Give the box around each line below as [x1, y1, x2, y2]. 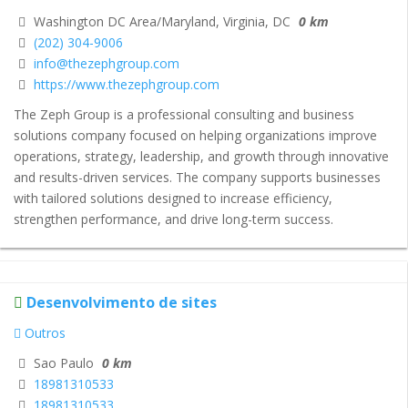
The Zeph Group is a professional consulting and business [14, 105, 354, 123]
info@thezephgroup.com [34, 54, 179, 72]
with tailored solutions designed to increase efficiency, [14, 189, 332, 207]
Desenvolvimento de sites [26, 291, 217, 312]
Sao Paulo [30, 353, 94, 372]
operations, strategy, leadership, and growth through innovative [14, 147, 389, 165]
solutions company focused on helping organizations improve [14, 126, 377, 144]
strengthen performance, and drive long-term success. [14, 209, 333, 228]
